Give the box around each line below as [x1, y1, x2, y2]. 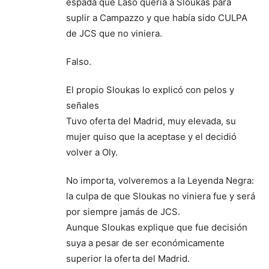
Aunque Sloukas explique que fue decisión [66, 221, 247, 233]
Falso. [66, 55, 91, 67]
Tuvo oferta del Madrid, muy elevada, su [66, 115, 236, 127]
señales [66, 99, 99, 111]
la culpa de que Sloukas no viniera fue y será [66, 190, 255, 202]
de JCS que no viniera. [66, 27, 162, 39]
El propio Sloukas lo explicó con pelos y [66, 83, 234, 95]
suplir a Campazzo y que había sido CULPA [66, 11, 247, 23]
